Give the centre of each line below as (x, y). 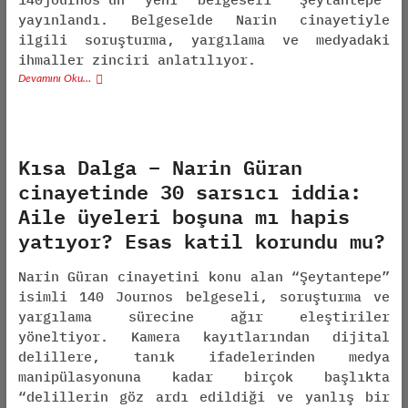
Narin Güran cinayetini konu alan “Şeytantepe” (204, 276)
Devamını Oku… (54, 78)
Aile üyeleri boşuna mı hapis (184, 216)
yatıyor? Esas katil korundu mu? (201, 240)
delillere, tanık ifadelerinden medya (204, 357)
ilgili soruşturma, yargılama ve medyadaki (204, 40)
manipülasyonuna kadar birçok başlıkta (204, 377)
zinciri (120, 60)
